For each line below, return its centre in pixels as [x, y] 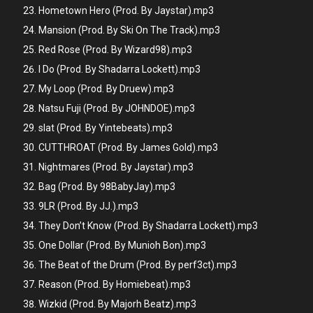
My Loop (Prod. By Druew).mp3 [106, 89]
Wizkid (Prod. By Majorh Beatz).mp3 [117, 304]
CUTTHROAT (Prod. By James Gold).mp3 [128, 147]
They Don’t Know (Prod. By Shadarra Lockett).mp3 [148, 226]
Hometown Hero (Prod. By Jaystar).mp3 [126, 10]
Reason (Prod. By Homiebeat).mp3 [115, 284]
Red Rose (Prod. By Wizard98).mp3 [115, 50]
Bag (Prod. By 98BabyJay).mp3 [107, 187]
